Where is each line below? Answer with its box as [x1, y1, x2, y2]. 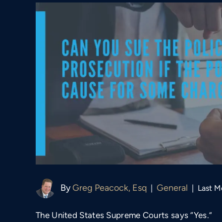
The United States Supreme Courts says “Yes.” [36, 210, 213, 220]
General [157, 182, 188, 194]
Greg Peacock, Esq [72, 182, 147, 193]
